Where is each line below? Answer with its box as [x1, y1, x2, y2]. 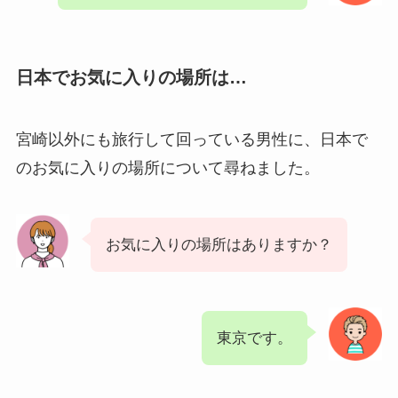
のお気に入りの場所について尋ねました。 [15, 158, 320, 177]
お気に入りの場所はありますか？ [105, 235, 332, 253]
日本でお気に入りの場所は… [15, 68, 247, 88]
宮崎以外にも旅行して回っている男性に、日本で [15, 130, 368, 148]
